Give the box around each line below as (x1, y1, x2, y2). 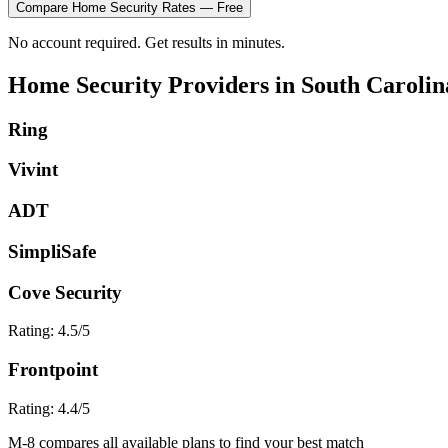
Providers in (162, 71, 301, 98)
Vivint (8, 159, 58, 181)
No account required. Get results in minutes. (8, 33, 285, 51)
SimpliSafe (8, 240, 96, 262)
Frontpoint (8, 358, 98, 380)
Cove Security (8, 281, 122, 303)
